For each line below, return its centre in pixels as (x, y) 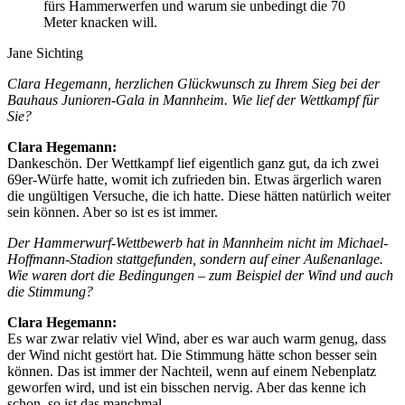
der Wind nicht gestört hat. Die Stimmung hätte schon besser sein (192, 354)
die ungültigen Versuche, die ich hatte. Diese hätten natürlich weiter (199, 195)
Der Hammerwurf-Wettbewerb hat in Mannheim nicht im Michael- (198, 242)
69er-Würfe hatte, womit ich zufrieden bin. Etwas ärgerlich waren (194, 179)
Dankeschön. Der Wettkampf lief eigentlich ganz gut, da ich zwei (193, 163)
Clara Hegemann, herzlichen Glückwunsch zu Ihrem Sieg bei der (193, 83)
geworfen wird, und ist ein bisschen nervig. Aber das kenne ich (187, 387)
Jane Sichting (45, 52)
